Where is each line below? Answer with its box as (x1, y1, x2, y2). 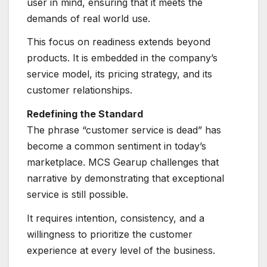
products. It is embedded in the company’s (27, 52, 218, 64)
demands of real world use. (27, 12, 150, 24)
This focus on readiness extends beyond (27, 36, 210, 48)
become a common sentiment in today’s (27, 140, 206, 153)
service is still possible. (27, 188, 128, 201)
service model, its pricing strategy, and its (27, 68, 212, 80)
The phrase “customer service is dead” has (27, 124, 221, 136)
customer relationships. (27, 84, 132, 97)
